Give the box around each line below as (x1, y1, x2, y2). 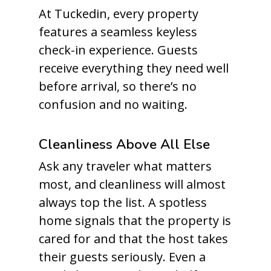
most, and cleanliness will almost (39, 176, 226, 192)
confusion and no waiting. (39, 96, 188, 113)
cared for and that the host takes (39, 230, 228, 247)
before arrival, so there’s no (39, 78, 197, 94)
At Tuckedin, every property (39, 5, 198, 22)
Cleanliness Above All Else (39, 135, 210, 154)
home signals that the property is (39, 212, 231, 229)
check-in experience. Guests (39, 42, 198, 58)
